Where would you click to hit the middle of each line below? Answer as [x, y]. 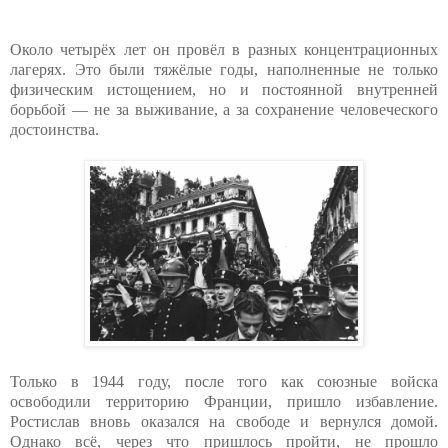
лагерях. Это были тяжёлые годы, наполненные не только [224, 69]
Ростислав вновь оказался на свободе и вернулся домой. [224, 421]
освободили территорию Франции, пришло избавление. [224, 401]
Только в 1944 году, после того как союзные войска [224, 381]
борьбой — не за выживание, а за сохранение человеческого [224, 109]
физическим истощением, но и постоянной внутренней [224, 89]
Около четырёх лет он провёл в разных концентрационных [224, 49]
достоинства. [54, 129]
